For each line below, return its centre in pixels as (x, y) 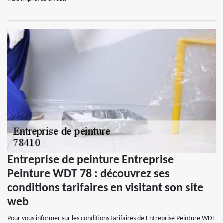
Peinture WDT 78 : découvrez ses (89, 174)
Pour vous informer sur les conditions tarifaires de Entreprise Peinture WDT (111, 218)
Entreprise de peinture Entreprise (91, 160)
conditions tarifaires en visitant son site (105, 188)
